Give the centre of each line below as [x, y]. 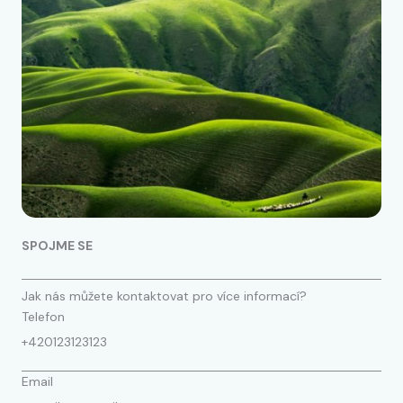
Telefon [43, 317]
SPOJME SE [57, 246]
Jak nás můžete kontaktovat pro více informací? [164, 296]
